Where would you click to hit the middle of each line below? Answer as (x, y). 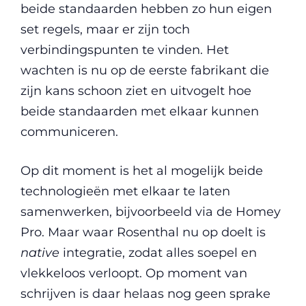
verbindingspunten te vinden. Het (125, 50)
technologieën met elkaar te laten (125, 191)
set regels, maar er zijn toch (105, 29)
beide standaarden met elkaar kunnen (140, 111)
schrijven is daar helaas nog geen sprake (145, 293)
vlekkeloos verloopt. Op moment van (134, 273)
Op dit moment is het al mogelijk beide (142, 170)
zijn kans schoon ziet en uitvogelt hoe (136, 91)
